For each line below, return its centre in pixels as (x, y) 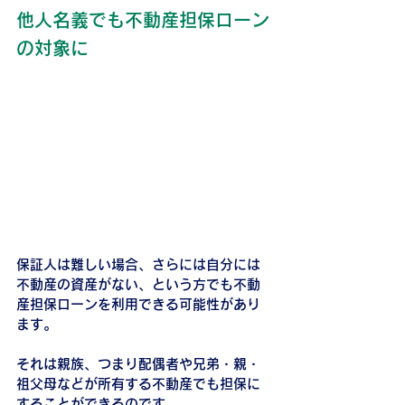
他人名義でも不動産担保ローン (143, 19)
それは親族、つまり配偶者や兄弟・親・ (138, 363)
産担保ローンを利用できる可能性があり (138, 304)
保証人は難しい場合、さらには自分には (138, 264)
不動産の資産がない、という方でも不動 (138, 284)
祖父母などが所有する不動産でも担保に (138, 383)
